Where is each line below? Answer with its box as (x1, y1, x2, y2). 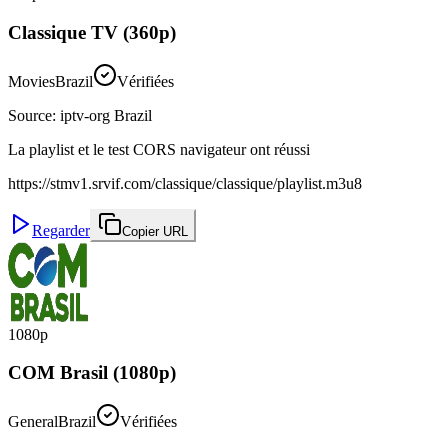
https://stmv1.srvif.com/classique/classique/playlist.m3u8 (8, 174, 362, 192)
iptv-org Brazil (60, 106, 152, 124)
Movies (8, 72, 55, 90)
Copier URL (122, 223, 188, 239)
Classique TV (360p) (8, 21, 176, 43)
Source (8, 106, 52, 124)
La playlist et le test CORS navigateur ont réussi (8, 140, 310, 158)
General (8, 413, 58, 431)
